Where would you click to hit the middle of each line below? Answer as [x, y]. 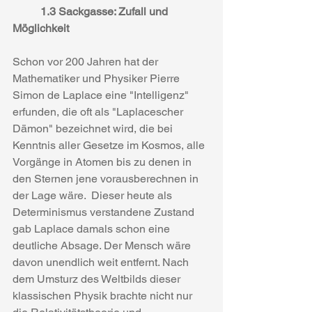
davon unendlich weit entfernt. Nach [102, 262]
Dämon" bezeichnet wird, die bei [94, 128]
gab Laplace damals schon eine [93, 229]
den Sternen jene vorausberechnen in [107, 179]
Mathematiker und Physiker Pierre [97, 78]
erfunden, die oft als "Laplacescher [99, 112]
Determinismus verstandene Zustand [105, 212]
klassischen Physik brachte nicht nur [104, 296]
